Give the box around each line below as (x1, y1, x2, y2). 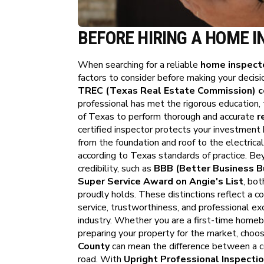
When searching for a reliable (78, 58, 200, 71)
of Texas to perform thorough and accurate (78, 110, 257, 123)
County (78, 240, 110, 253)
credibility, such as (78, 162, 154, 175)
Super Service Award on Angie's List (78, 175, 243, 188)
